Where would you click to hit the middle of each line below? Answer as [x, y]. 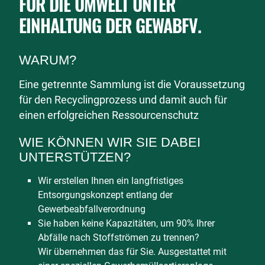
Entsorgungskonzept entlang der [105, 195]
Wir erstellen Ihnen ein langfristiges [111, 181]
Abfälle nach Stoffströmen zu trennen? [119, 237]
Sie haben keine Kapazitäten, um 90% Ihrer [126, 223]
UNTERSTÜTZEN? [75, 157]
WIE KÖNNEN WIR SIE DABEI [110, 142]
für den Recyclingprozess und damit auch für [123, 100]
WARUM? [48, 60]
